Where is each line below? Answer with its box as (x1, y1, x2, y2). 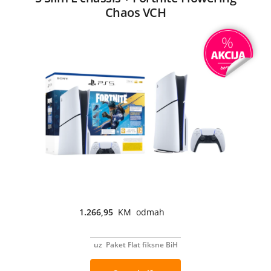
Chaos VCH (105, 4, 166, 21)
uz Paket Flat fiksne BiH (93, 239, 178, 250)
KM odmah (118, 206, 165, 218)
